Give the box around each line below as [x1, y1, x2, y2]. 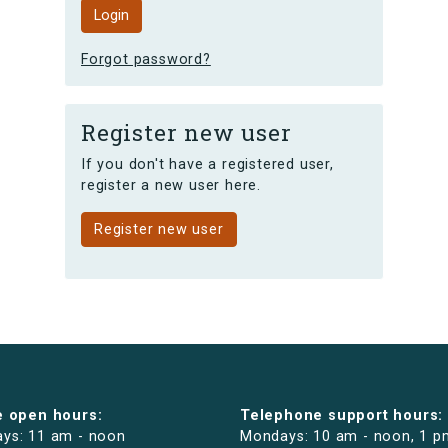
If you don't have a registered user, [81, 156, 334, 174]
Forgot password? [81, 51, 211, 69]
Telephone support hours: [240, 407, 444, 425]
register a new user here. [81, 177, 262, 195]
